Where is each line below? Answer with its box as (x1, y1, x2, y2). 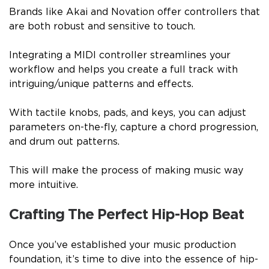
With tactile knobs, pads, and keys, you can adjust (9, 107, 246, 118)
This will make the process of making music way (9, 165, 243, 175)
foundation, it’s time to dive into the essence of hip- (9, 254, 258, 264)
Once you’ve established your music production (9, 240, 236, 250)
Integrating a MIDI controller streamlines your (9, 50, 231, 60)
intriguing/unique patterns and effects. (9, 79, 193, 89)
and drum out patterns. (9, 136, 119, 147)
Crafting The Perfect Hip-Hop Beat (9, 207, 244, 222)
